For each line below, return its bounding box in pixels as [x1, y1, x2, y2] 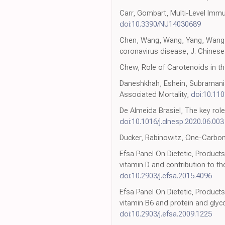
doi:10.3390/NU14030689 [120, 20, 201, 29]
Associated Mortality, [120, 90, 191, 99]
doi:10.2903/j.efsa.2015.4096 [120, 171, 212, 181]
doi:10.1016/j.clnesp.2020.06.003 [120, 117, 224, 127]
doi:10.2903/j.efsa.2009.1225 [120, 209, 212, 219]
